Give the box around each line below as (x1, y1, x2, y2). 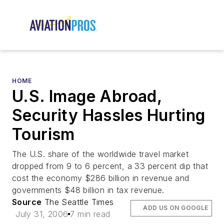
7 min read (70, 209, 110, 219)
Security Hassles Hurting (12, 105, 205, 125)
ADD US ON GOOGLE (143, 204, 208, 212)
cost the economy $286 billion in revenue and (12, 173, 189, 183)
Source (12, 197, 42, 207)
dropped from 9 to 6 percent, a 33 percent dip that (12, 161, 208, 171)
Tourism (12, 124, 75, 144)
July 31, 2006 (15, 209, 68, 219)
